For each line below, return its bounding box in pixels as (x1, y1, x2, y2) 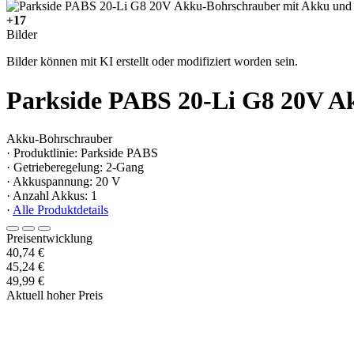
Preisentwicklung (6, 232, 92, 246)
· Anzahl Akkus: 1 (6, 189, 97, 203)
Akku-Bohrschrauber (6, 132, 112, 146)
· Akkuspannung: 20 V (6, 175, 121, 189)
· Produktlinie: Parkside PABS (6, 146, 158, 160)
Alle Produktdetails (13, 203, 108, 217)
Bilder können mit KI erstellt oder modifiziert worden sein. (6, 55, 298, 69)
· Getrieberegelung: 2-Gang (6, 160, 144, 175)
